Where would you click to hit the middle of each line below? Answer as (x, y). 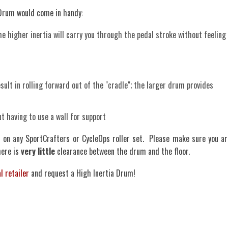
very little (38, 151)
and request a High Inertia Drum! (82, 173)
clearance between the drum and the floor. (123, 151)
